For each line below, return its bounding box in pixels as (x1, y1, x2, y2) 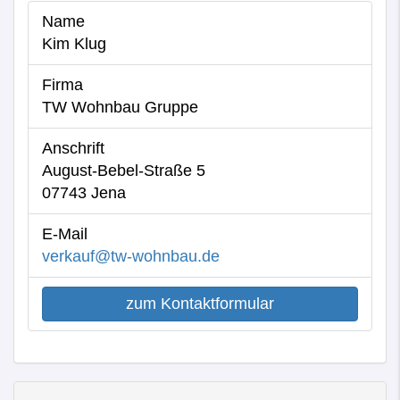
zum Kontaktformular (126, 295, 274, 312)
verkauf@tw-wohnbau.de (42, 247, 220, 265)
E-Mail (42, 225, 87, 243)
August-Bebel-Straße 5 (42, 162, 210, 179)
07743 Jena (42, 184, 126, 202)
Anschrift (42, 139, 104, 157)
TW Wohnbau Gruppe (42, 98, 198, 116)
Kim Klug (42, 35, 106, 53)
